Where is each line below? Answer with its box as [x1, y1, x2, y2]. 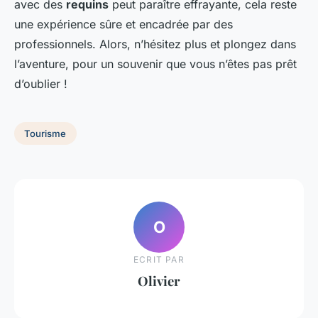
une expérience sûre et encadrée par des [14, 17, 233, 32]
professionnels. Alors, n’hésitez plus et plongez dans [14, 37, 296, 52]
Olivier [138, 271, 180, 290]
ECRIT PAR [133, 253, 185, 265]
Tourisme [24, 127, 67, 139]
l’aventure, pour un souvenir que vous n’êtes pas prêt [14, 57, 297, 72]
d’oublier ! [14, 77, 67, 92]
